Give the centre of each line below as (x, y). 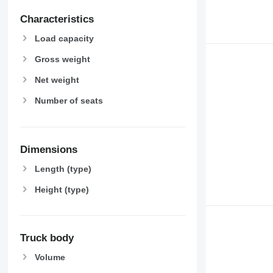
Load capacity (64, 38)
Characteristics (57, 19)
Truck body (47, 238)
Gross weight (62, 59)
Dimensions (48, 149)
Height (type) (62, 189)
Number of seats (69, 101)
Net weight (57, 80)
